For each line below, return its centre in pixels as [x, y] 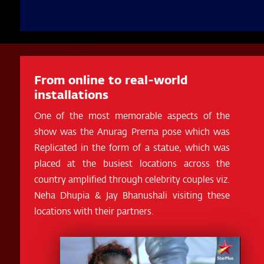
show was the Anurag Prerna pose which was [132, 131]
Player [69, 254]
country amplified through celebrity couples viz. [132, 179]
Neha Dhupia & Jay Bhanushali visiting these [132, 194]
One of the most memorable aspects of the [132, 115]
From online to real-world [111, 79]
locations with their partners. [94, 210]
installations [71, 94]
